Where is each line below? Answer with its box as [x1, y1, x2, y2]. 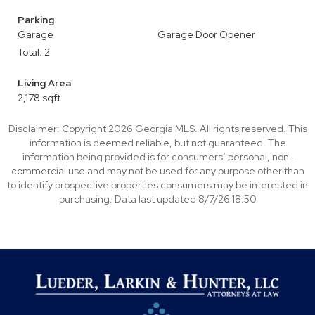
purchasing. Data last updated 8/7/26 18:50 [58, 193, 257, 205]
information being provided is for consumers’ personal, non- [22, 150, 293, 163]
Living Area [18, 77, 71, 89]
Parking [18, 13, 54, 26]
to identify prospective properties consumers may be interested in [7, 179, 308, 191]
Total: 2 [18, 46, 50, 58]
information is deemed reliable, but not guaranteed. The [29, 136, 286, 149]
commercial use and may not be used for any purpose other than [11, 165, 304, 177]
